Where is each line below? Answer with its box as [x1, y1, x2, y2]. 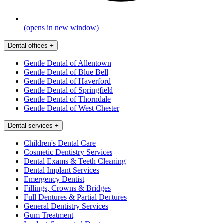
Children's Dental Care [24, 138, 96, 147]
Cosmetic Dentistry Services [24, 147, 112, 156]
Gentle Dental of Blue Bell [24, 67, 108, 76]
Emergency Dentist [24, 174, 84, 183]
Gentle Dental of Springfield [24, 85, 113, 94]
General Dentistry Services [24, 201, 108, 210]
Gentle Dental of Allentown [24, 58, 111, 67]
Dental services [8, 121, 53, 129]
